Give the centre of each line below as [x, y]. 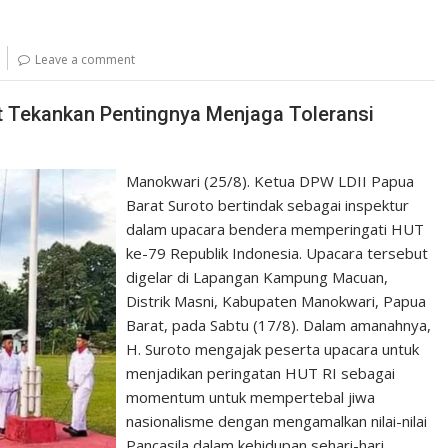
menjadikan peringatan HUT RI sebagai [261, 373]
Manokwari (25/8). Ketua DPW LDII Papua [270, 181]
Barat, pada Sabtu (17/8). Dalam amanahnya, [279, 325]
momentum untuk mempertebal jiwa [251, 397]
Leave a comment [85, 59]
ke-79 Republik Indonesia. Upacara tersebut [277, 253]
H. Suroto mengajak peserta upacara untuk [273, 349]
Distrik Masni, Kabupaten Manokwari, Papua [276, 301]
